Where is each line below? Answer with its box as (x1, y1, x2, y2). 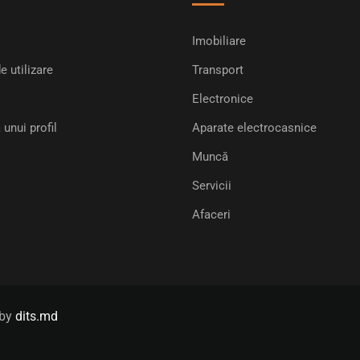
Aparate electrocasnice (192, 121, 317, 136)
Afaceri (192, 207, 231, 223)
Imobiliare (192, 34, 246, 49)
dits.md (15, 309, 58, 325)
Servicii (192, 178, 231, 194)
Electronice (192, 92, 253, 107)
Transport (192, 63, 243, 78)
